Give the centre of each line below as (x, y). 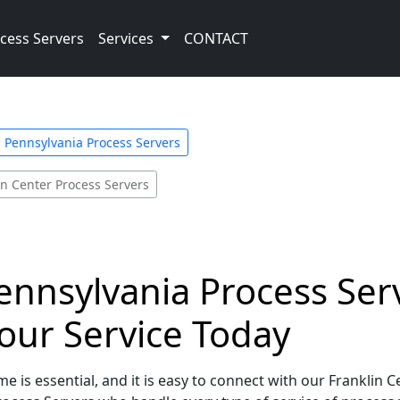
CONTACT (216, 38)
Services (128, 38)
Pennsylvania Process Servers (92, 142)
